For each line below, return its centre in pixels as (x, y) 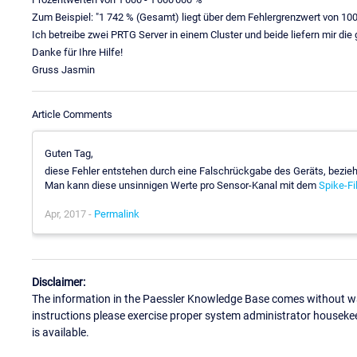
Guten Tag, (69, 153)
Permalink (117, 214)
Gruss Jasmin (63, 69)
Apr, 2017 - (69, 214)
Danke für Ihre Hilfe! (77, 52)
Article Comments (72, 114)
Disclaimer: (59, 282)
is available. (61, 333)
